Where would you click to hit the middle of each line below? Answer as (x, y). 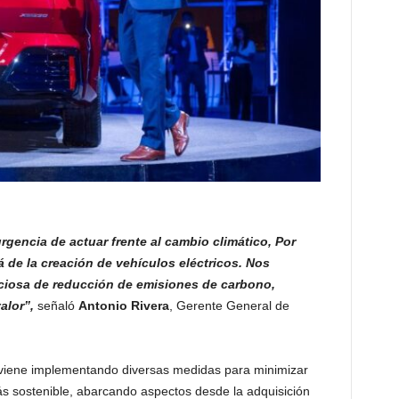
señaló (56, 306)
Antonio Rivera (123, 306)
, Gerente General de (229, 306)
